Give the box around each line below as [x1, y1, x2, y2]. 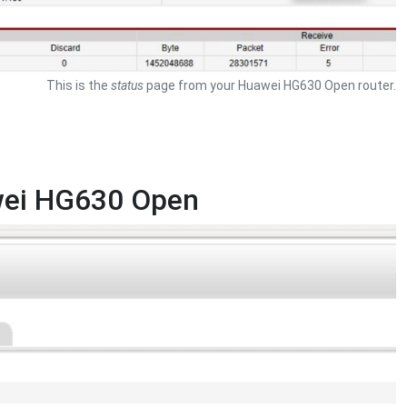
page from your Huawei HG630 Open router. [144, 78, 396, 94]
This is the [46, 78, 111, 94]
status [111, 78, 144, 94]
